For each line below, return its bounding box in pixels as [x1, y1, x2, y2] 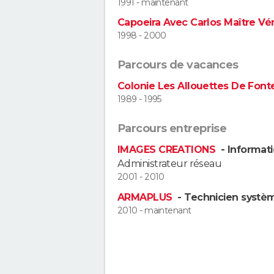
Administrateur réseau [117, 158, 222, 170]
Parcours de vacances [117, 58, 239, 72]
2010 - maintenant [117, 204, 191, 216]
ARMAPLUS [117, 191, 175, 203]
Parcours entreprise [117, 122, 227, 136]
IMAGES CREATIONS [117, 144, 218, 156]
